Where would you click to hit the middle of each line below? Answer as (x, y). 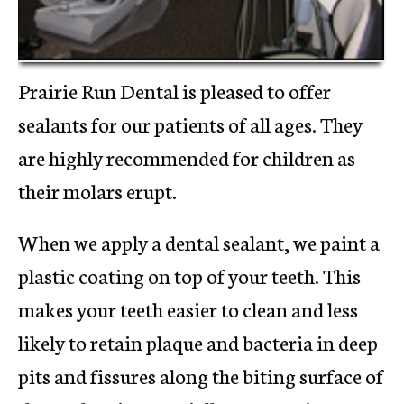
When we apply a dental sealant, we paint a (199, 241)
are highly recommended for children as (187, 156)
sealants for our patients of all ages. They (190, 123)
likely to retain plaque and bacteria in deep (198, 341)
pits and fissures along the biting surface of (201, 375)
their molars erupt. (97, 190)
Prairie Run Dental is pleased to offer (174, 90)
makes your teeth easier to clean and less (188, 308)
